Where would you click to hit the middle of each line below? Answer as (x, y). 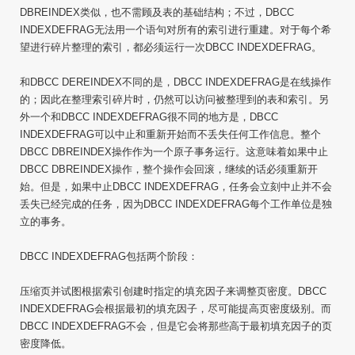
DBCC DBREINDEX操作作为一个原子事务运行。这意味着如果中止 (174, 152)
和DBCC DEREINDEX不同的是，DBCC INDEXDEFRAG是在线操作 (176, 82)
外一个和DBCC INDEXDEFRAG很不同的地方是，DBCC (149, 117)
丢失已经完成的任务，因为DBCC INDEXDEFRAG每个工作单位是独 (176, 204)
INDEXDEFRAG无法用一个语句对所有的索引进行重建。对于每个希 (176, 30)
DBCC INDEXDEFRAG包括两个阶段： (109, 256)
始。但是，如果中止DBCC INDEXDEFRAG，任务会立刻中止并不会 (176, 187)
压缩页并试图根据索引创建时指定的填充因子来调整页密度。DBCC (173, 291)
